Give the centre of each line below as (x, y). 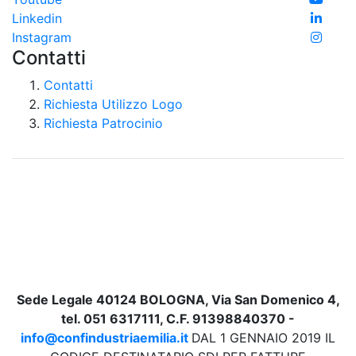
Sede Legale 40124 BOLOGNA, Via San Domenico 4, (178, 299)
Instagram (42, 37)
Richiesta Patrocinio (103, 123)
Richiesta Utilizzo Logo (113, 104)
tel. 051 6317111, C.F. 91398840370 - (178, 318)
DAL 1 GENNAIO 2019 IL (263, 337)
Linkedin (37, 18)
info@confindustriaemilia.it (104, 337)
